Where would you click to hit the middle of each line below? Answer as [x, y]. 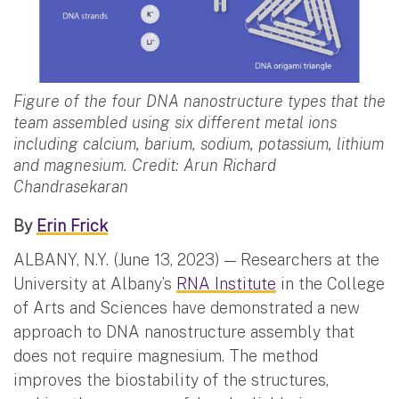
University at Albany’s [95, 283]
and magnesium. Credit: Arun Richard [145, 165]
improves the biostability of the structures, [171, 379]
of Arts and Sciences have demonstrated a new [187, 307]
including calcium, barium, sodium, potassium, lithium [199, 143]
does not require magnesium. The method [166, 355]
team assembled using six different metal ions [175, 122]
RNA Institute [226, 283]
